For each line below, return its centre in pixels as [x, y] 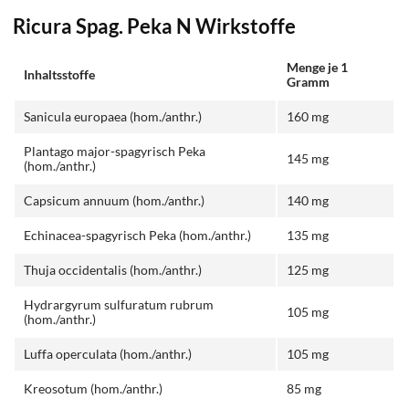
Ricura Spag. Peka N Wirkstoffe [155, 26]
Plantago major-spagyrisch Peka [115, 151]
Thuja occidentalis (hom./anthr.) [113, 269]
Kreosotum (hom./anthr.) [94, 388]
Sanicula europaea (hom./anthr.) [113, 116]
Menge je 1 [318, 67]
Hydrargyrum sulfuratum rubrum [119, 304]
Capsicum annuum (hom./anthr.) [115, 200]
